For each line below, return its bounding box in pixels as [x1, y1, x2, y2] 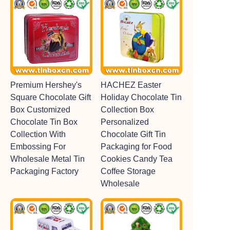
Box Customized [10, 105, 70, 114]
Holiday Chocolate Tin [100, 93, 182, 102]
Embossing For [10, 142, 66, 151]
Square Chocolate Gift [10, 93, 91, 102]
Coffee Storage [100, 167, 156, 176]
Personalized [100, 118, 149, 126]
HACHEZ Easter [100, 81, 161, 89]
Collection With [10, 130, 66, 139]
